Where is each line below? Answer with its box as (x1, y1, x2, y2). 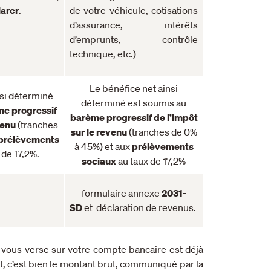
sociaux (82, 154, 116, 167)
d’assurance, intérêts (70, 18, 198, 31)
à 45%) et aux (74, 140, 132, 152)
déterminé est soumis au (81, 96, 186, 109)
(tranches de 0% (126, 125, 197, 138)
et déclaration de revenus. (82, 201, 198, 214)
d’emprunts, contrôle (70, 33, 198, 45)
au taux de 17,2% (116, 154, 186, 167)
